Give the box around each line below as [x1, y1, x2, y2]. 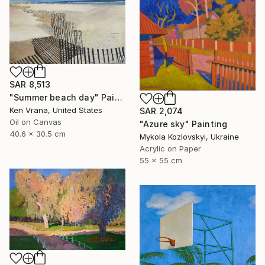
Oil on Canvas [9, 117, 62, 127]
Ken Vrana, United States [9, 105, 102, 115]
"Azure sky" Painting [140, 118, 228, 129]
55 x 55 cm [140, 155, 182, 165]
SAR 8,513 [9, 79, 51, 89]
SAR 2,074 [140, 105, 183, 116]
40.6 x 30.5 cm [9, 128, 66, 138]
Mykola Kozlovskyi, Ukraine [140, 131, 239, 141]
